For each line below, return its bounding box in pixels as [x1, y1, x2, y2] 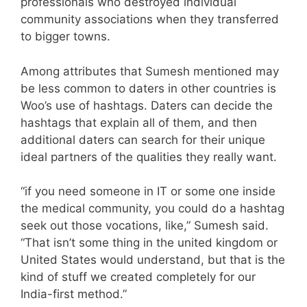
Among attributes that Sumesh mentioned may [21, 64, 279, 78]
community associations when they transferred [21, 12, 279, 27]
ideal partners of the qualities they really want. [21, 149, 277, 164]
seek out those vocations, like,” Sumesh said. [21, 219, 269, 233]
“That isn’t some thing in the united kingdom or [21, 236, 278, 250]
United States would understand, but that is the [21, 253, 285, 267]
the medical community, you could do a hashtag [21, 201, 284, 216]
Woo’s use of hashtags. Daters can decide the [21, 98, 273, 112]
